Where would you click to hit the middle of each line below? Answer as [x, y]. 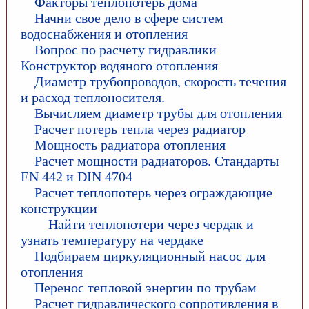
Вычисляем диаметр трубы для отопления [158, 113]
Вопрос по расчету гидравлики [126, 50]
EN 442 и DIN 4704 [77, 177]
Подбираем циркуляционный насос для [150, 256]
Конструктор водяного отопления [119, 66]
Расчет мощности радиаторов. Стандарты [157, 161]
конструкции [59, 208]
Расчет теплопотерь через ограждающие [153, 192]
